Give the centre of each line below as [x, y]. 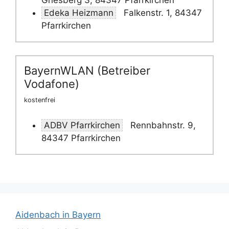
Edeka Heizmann [79, 13]
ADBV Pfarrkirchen [82, 125]
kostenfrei [40, 100]
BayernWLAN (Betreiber [87, 71]
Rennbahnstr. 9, [162, 125]
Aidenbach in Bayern [58, 215]
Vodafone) [52, 84]
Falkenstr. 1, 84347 [162, 13]
